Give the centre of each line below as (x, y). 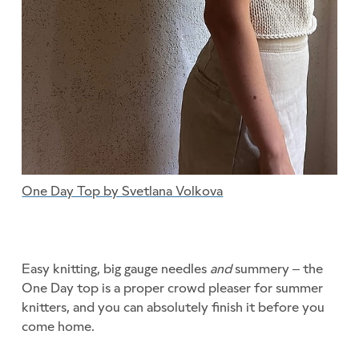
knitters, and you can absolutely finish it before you (173, 307)
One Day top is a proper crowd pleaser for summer (173, 288)
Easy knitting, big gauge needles (116, 269)
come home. (58, 327)
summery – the (279, 269)
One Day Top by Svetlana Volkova (123, 191)
